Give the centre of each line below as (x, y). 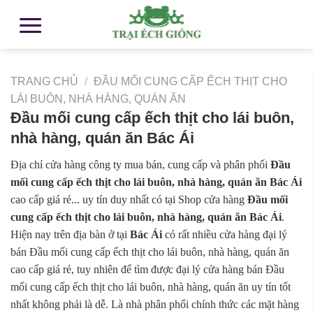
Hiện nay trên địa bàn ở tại (70, 235)
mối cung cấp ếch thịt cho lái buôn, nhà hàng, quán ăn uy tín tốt (151, 287)
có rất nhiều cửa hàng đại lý (225, 235)
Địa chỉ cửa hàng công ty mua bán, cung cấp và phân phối (140, 165)
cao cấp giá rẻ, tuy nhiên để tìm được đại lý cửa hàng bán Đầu (147, 270)
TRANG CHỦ (44, 81)
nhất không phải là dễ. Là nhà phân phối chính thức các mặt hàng (155, 305)
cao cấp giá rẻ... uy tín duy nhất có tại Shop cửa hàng (129, 200)
